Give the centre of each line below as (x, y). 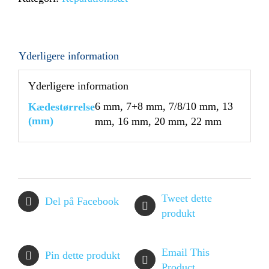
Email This (186, 252)
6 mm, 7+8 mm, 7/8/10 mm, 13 (164, 107)
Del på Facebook (82, 201)
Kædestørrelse (61, 107)
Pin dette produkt (83, 255)
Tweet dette (187, 198)
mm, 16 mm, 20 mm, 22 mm (158, 122)
